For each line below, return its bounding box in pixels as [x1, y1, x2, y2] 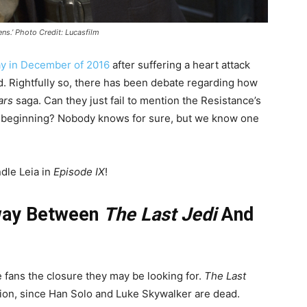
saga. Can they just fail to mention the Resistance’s [13, 94, 261, 108]
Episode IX [53, 165, 105, 179]
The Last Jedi [103, 204, 221, 226]
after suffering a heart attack [110, 58, 250, 72]
